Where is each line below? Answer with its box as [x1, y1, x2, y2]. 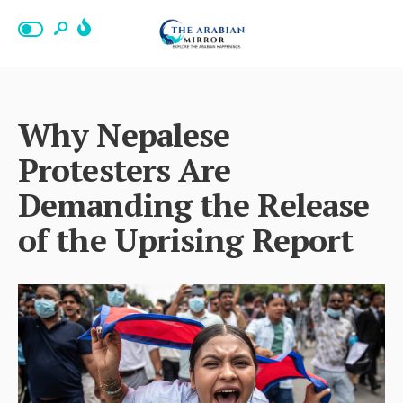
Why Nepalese [18, 113, 230, 156]
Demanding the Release [18, 184, 370, 226]
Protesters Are [18, 148, 231, 191]
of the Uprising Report [18, 219, 354, 261]
